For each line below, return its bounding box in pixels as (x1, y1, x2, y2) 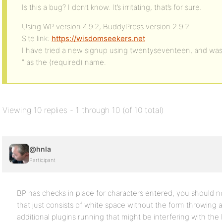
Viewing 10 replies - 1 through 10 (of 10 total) (2, 105, 164, 115)
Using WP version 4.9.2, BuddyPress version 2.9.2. (22, 22, 191, 31)
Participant (29, 157, 55, 164)
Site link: (22, 34, 52, 43)
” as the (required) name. (22, 57, 106, 67)
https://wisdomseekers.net (52, 34, 145, 43)
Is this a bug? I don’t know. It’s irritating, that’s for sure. (22, 2, 202, 12)
